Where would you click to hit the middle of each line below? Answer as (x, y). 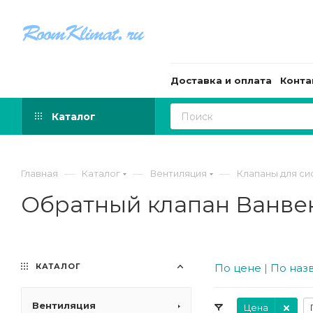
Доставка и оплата (221, 80)
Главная (39, 173)
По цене (238, 268)
